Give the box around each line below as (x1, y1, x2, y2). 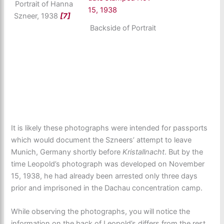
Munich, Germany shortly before (11, 147, 123, 156)
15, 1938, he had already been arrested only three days (11, 171, 198, 180)
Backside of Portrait (90, 23, 156, 32)
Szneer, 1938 (13, 11, 60, 20)
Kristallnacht (122, 147, 165, 156)
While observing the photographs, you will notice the (11, 206, 190, 216)
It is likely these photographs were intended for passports (11, 123, 208, 132)
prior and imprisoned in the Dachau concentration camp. (11, 183, 203, 192)
